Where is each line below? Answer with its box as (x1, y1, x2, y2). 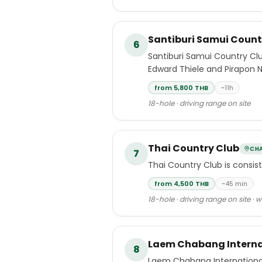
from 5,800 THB (154, 83, 208, 92)
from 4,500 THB (154, 179, 209, 188)
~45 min (222, 179, 247, 188)
